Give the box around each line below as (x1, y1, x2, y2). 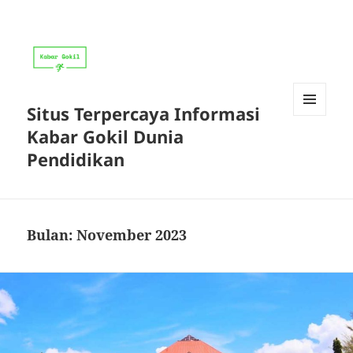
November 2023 (76, 225, 188, 245)
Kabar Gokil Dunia (27, 124, 184, 149)
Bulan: (27, 225, 77, 245)
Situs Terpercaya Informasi (27, 102, 261, 126)
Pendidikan (27, 147, 125, 172)
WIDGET (293, 141, 333, 155)
